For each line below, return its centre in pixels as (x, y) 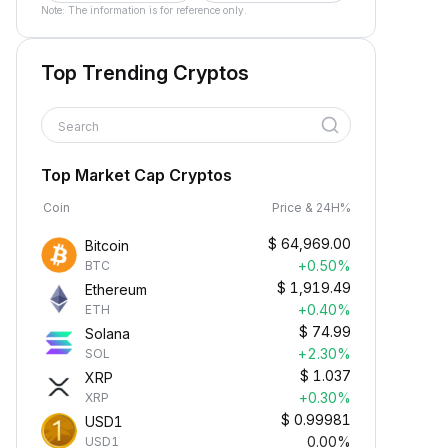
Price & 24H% (311, 207)
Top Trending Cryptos (145, 73)
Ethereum (116, 289)
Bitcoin (107, 245)
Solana (107, 333)
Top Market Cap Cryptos (136, 175)
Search (80, 126)
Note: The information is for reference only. (144, 10)
